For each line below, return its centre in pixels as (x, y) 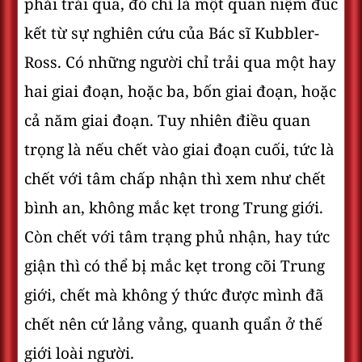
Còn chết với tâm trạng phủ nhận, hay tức (177, 237)
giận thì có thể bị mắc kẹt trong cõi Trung (175, 266)
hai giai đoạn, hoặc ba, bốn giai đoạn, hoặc (180, 91)
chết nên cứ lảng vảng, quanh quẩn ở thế (173, 324)
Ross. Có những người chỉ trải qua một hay (180, 62)
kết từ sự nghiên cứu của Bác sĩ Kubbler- (172, 33)
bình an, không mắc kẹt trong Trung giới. (174, 208)
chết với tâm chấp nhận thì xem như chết (175, 179)
